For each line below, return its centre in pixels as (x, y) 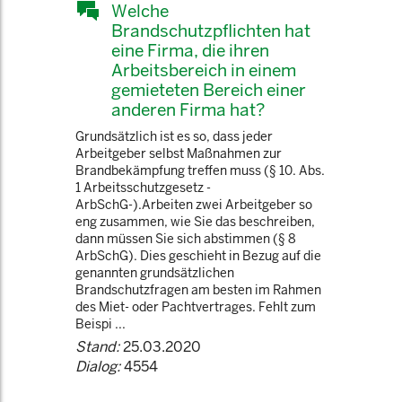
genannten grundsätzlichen (155, 273)
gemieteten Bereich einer (209, 90)
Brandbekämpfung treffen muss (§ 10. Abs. (200, 170)
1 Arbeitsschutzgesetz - (143, 188)
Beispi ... (100, 324)
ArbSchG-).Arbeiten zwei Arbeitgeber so (194, 205)
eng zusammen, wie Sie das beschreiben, (195, 222)
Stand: (97, 347)
